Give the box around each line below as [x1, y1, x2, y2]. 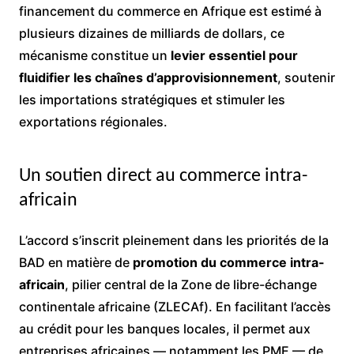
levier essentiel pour [170, 47, 298, 63]
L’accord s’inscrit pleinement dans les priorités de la [18, 232, 329, 248]
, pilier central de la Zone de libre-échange [64, 277, 317, 292]
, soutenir [277, 70, 335, 85]
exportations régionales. [18, 114, 168, 130]
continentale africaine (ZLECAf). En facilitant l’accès [18, 299, 331, 314]
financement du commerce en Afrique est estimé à [18, 3, 322, 19]
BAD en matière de [18, 254, 133, 270]
